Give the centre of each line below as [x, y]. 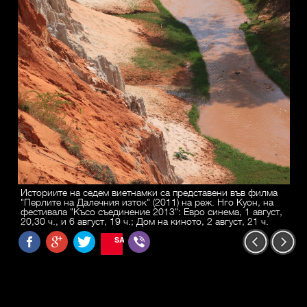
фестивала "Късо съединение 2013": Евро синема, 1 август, [151, 211]
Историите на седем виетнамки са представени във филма [149, 192]
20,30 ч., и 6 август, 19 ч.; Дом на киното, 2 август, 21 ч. [145, 221]
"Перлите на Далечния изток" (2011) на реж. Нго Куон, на [147, 202]
